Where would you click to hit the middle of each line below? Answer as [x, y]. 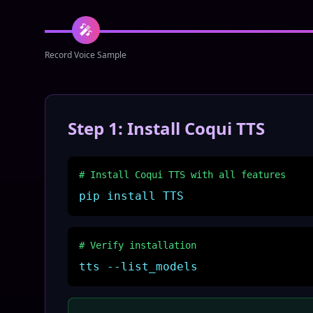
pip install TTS [131, 196]
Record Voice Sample [86, 55]
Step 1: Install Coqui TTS [166, 128]
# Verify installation [138, 245]
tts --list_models [138, 267]
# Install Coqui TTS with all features [182, 175]
